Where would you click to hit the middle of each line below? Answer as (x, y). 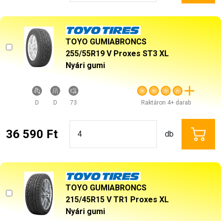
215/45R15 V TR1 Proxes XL (117, 199)
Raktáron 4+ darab (166, 102)
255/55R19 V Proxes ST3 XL (117, 53)
